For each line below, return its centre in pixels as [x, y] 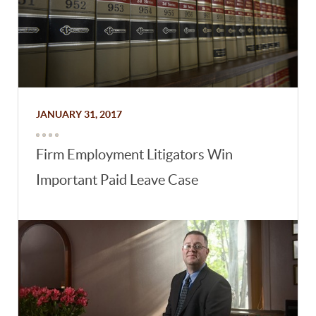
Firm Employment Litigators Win [135, 155]
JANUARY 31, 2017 [79, 115]
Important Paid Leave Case [117, 180]
